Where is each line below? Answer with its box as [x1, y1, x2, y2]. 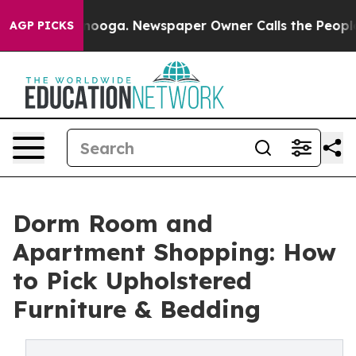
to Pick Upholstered [13, 265, 252, 296]
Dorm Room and [13, 208, 213, 238]
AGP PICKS [10, 18, 74, 33]
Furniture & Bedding [13, 294, 261, 324]
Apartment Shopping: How [13, 237, 336, 267]
